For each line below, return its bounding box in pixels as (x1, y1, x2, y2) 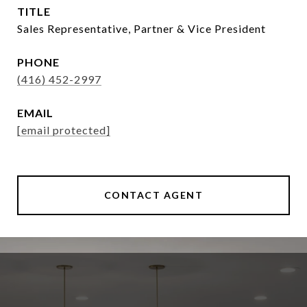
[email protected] (17, 123, 110, 137)
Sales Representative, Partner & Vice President (17, 22, 266, 36)
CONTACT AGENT (103, 189, 204, 201)
